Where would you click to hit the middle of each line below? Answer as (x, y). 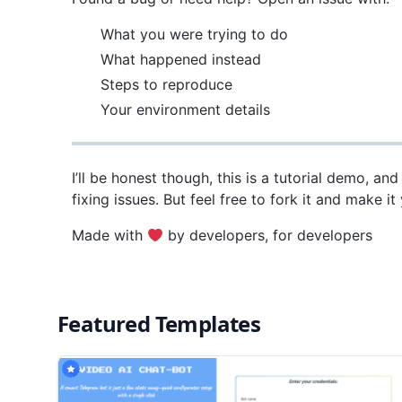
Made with (109, 235)
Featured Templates (159, 323)
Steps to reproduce (166, 84)
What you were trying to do (194, 34)
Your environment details (185, 109)
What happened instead (181, 59)
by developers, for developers (268, 235)
